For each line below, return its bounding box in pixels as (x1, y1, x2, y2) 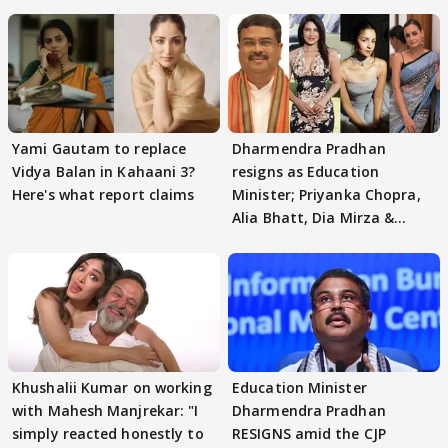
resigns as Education (232, 162, 379, 182)
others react (232, 231, 321, 251)
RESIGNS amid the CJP (232, 424, 386, 444)
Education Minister (232, 378, 367, 398)
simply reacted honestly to (12, 424, 204, 444)
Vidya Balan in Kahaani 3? (12, 162, 196, 182)
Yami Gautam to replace (12, 139, 187, 159)
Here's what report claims (12, 185, 195, 205)
